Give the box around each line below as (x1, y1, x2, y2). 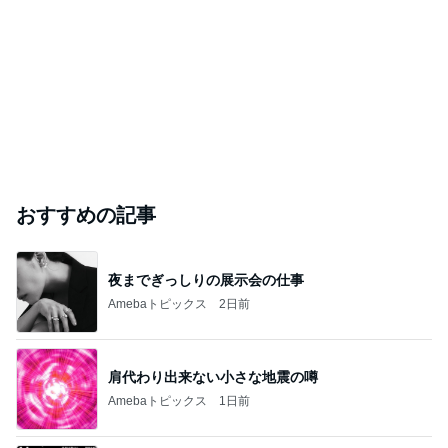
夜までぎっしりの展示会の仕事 (108, 271, 304, 288)
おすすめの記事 (16, 204, 156, 226)
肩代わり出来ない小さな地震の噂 (108, 368, 318, 385)
